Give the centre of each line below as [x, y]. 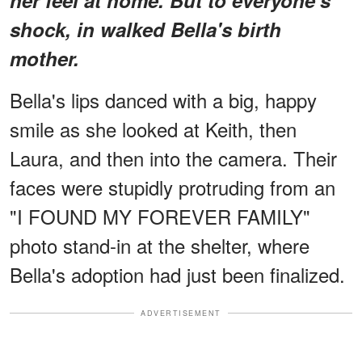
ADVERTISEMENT [181, 313]
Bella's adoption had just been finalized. [177, 274]
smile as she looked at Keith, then [153, 128]
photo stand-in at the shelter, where [160, 245]
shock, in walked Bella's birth [145, 29]
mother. [44, 58]
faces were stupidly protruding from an [173, 187]
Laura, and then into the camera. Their [173, 158]
